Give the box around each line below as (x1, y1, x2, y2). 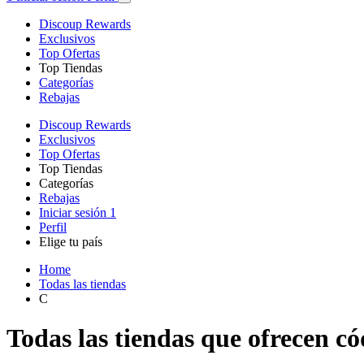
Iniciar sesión (39, 205, 110, 219)
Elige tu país (39, 234, 102, 249)
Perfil (39, 219, 67, 234)
